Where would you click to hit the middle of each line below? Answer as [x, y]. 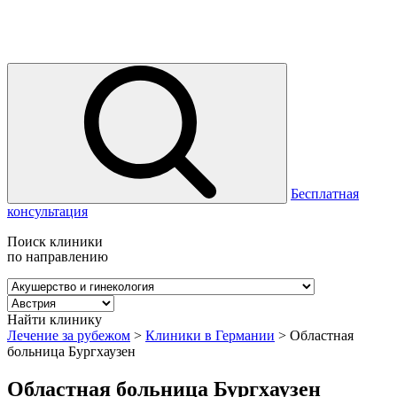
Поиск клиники [55, 241]
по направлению [58, 257]
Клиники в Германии [210, 335]
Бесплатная [325, 194]
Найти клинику [54, 319]
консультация [47, 211]
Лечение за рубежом [69, 335]
